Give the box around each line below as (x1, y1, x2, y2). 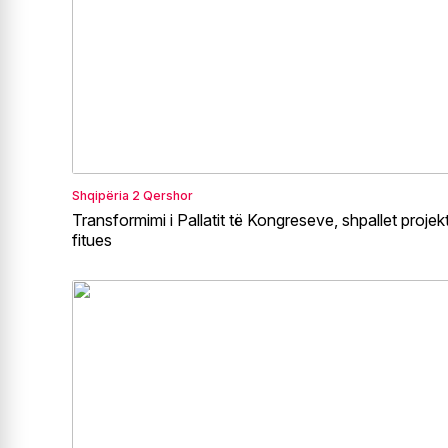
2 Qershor (132, 187, 193, 203)
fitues (72, 229, 112, 250)
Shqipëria (72, 187, 129, 203)
